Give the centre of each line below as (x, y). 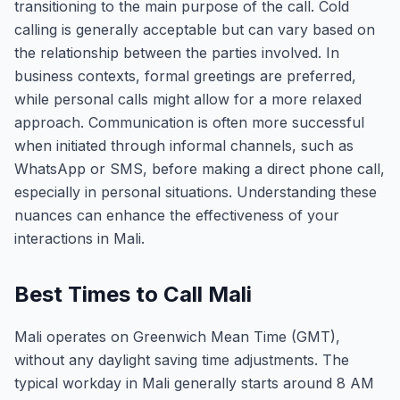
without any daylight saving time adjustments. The (182, 360)
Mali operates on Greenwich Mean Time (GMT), (177, 337)
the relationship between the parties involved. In (177, 53)
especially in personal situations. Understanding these (196, 192)
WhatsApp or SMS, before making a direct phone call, (200, 169)
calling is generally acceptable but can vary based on (195, 29)
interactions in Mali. (79, 238)
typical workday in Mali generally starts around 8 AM (194, 383)
